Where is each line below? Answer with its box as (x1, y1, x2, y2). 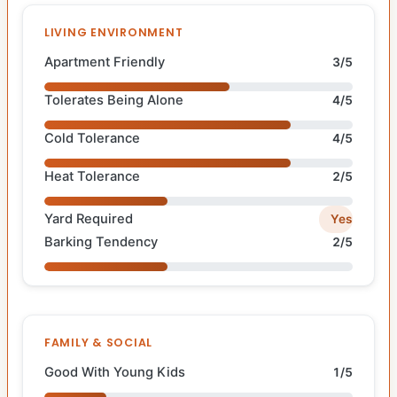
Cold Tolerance (44, 130, 140, 147)
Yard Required (44, 210, 133, 227)
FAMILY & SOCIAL (44, 334, 153, 350)
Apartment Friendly (44, 54, 165, 71)
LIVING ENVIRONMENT (44, 25, 183, 41)
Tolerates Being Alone (44, 92, 183, 109)
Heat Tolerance (44, 168, 140, 185)
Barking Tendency (44, 233, 158, 250)
